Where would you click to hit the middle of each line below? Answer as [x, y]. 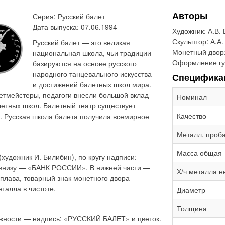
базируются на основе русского [85, 63]
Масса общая [199, 152]
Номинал [192, 97]
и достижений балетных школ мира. [92, 84]
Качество [192, 115]
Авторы [190, 15]
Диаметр [191, 190]
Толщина [192, 208]
